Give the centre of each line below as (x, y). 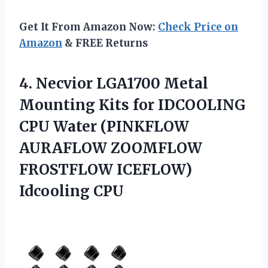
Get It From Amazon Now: (89, 27)
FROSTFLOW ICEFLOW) (106, 169)
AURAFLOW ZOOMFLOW (111, 148)
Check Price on (198, 27)
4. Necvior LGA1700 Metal (114, 83)
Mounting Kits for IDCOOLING (132, 105)
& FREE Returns (105, 43)
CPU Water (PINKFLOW (104, 126)
